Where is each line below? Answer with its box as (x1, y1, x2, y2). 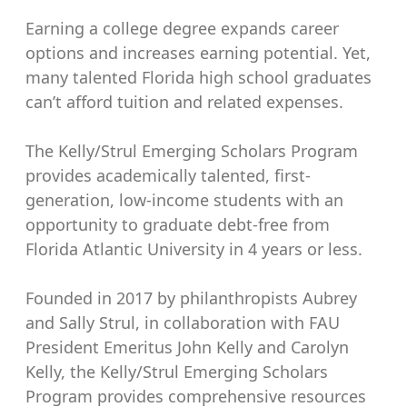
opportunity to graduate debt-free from (25, 213, 330, 236)
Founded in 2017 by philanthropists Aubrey (25, 287, 357, 310)
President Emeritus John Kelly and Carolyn (25, 336, 349, 359)
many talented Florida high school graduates (25, 66, 372, 89)
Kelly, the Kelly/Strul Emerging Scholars (25, 361, 328, 383)
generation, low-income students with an (25, 189, 343, 212)
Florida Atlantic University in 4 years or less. (25, 238, 362, 261)
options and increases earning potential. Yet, (25, 42, 371, 65)
